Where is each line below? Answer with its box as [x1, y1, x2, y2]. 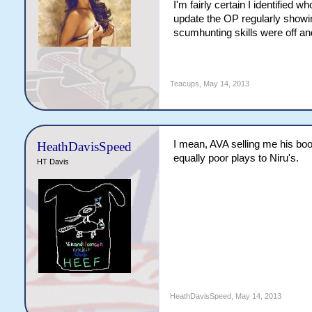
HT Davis [36, 157, 69, 166]
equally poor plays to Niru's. [173, 153, 299, 164]
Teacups [169, 79, 199, 88]
